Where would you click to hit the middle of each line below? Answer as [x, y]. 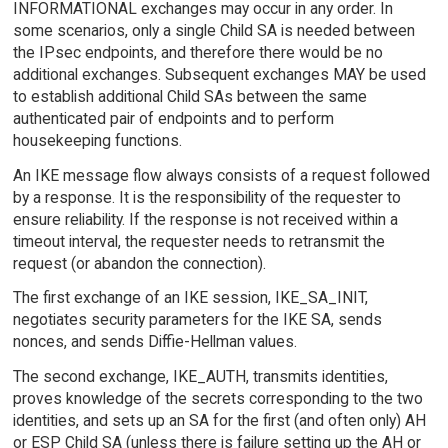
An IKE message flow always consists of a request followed [221, 175]
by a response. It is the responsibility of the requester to [206, 197]
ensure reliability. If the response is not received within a [205, 219]
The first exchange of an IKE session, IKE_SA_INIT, [190, 298]
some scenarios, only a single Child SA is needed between [213, 30]
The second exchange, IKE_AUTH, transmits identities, [200, 377]
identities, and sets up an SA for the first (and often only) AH [219, 421]
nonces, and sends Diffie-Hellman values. [154, 342]
